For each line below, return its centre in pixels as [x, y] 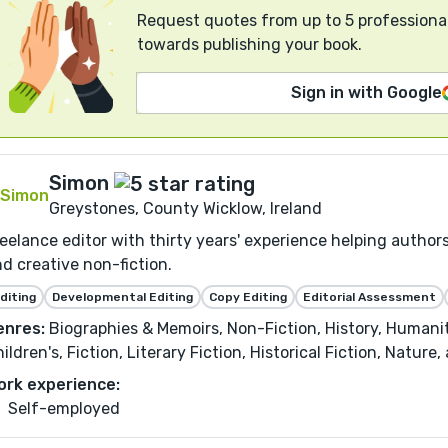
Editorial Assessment [369, 297]
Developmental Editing [122, 297]
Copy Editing [248, 297]
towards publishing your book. [249, 44]
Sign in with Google [366, 92]
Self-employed [64, 409]
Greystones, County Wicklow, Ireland [185, 209]
